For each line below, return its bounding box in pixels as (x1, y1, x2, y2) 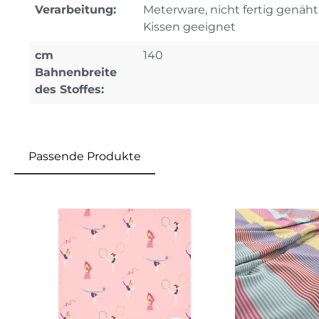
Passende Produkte (28, 150, 141, 164)
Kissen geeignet (143, 20, 236, 34)
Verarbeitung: (35, 3, 116, 17)
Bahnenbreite (35, 66, 117, 80)
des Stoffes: (35, 83, 104, 97)
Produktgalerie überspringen (46, 190, 213, 204)
